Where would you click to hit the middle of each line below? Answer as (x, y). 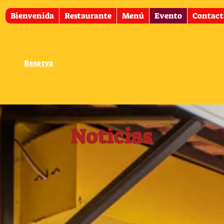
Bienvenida (32, 16)
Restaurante (88, 16)
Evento (168, 16)
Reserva (39, 63)
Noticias (111, 137)
